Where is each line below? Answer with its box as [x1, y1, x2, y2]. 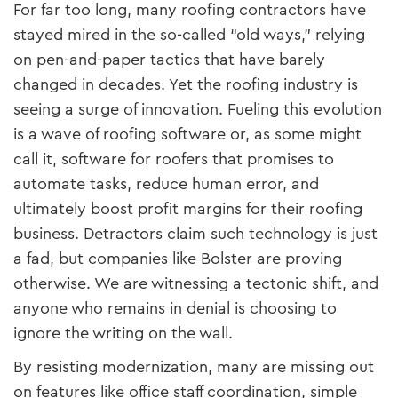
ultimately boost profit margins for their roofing [13, 196, 362, 220]
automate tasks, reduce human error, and [13, 171, 319, 195]
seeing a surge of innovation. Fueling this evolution [13, 97, 382, 121]
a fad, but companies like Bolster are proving [13, 246, 342, 270]
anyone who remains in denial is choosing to [13, 296, 337, 320]
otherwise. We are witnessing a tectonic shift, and [13, 271, 378, 295]
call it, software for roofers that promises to [13, 147, 334, 171]
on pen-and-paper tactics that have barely [13, 47, 325, 71]
